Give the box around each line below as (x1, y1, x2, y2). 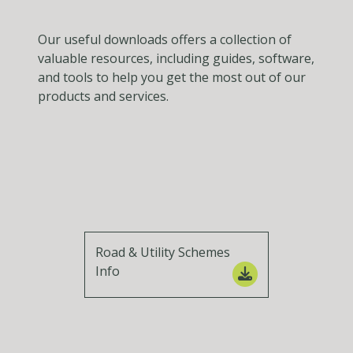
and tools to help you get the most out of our (38, 69, 306, 87)
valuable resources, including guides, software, (38, 50, 314, 68)
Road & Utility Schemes (95, 243, 231, 261)
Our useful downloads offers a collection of (38, 31, 292, 49)
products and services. (38, 87, 169, 106)
